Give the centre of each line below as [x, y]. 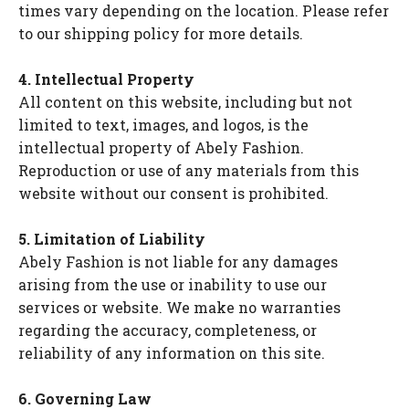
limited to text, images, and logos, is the [163, 125]
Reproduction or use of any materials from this [189, 170]
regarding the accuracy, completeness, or [168, 330]
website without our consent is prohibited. [173, 193]
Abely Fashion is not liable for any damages [178, 262]
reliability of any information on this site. [172, 353]
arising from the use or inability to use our [173, 284]
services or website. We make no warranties [179, 307]
